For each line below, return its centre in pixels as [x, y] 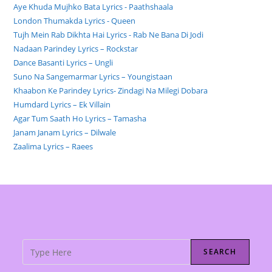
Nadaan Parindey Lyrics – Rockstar [76, 49]
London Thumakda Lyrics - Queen [75, 21]
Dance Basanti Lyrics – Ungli [63, 63]
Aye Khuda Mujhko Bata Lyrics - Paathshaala [93, 7]
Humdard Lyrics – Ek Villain [62, 105]
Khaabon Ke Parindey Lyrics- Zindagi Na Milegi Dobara [111, 91]
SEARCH [220, 252]
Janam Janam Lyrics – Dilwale [65, 133]
